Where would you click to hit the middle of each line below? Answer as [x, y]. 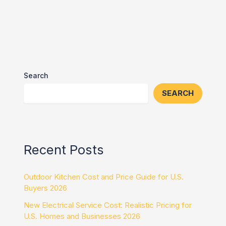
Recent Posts [64, 150]
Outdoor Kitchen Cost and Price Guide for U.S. [104, 177]
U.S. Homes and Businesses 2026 [82, 216]
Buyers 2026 [46, 188]
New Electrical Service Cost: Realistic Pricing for [108, 205]
